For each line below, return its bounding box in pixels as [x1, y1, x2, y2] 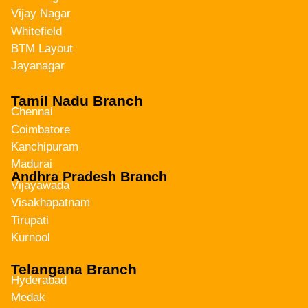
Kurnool [11, 231, 50, 245]
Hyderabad [11, 274, 67, 287]
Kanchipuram [11, 140, 78, 153]
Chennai [11, 105, 53, 119]
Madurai [11, 157, 52, 171]
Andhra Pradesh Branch [11, 168, 167, 184]
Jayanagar [11, 59, 65, 73]
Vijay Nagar [11, 7, 71, 21]
